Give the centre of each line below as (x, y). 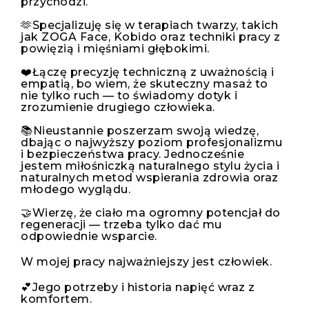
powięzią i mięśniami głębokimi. (115, 49)
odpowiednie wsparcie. (89, 237)
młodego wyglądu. (76, 190)
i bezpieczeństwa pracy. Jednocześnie (132, 154)
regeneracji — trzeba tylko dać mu (121, 225)
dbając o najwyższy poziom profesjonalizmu (152, 143)
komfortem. (56, 299)
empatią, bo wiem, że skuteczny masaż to (144, 84)
